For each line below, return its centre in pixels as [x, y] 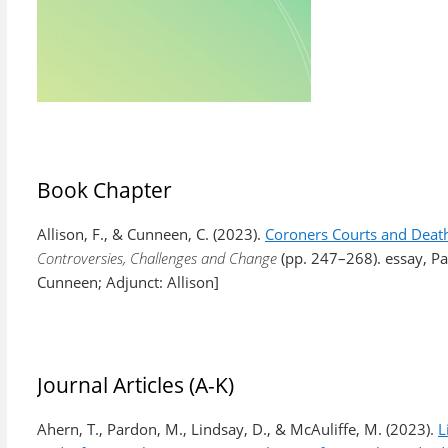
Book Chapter [104, 190]
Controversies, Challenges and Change [157, 258]
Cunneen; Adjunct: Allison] [128, 282]
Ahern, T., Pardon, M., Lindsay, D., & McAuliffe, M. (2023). [237, 429]
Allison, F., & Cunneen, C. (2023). [151, 234]
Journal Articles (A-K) [135, 385]
